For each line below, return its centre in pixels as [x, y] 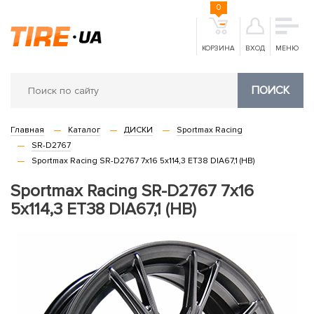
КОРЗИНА [218, 48]
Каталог [84, 130]
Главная [27, 130]
